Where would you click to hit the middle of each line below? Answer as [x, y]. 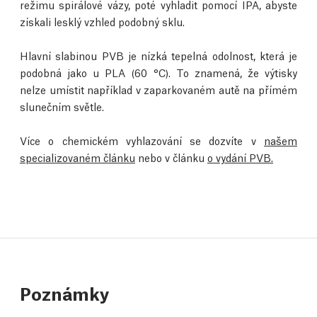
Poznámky [65, 293]
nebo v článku [171, 157]
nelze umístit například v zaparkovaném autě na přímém [158, 90]
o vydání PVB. [240, 157]
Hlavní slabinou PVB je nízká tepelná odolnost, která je [158, 56]
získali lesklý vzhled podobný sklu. [102, 22]
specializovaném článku [77, 157]
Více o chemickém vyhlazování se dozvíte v [142, 140]
